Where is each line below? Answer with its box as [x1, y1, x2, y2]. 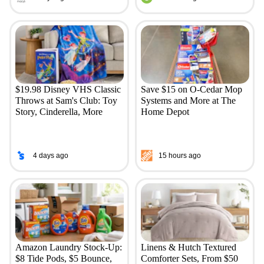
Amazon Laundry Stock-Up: [15, 242, 122, 253]
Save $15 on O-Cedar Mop [140, 84, 242, 95]
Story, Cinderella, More [15, 107, 103, 117]
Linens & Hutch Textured [140, 242, 236, 253]
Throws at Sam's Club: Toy [15, 95, 117, 106]
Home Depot [140, 107, 189, 117]
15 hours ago [158, 151, 201, 160]
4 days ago [32, 151, 68, 160]
